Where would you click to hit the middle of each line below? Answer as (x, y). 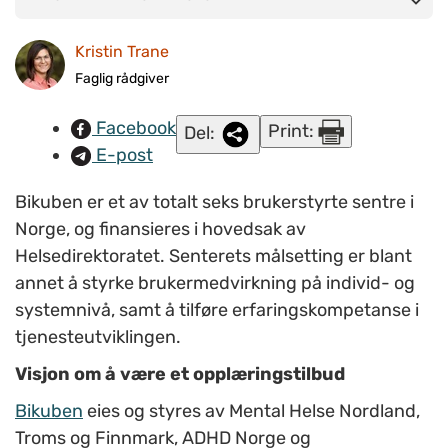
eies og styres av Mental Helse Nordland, (251, 411)
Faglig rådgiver (122, 78)
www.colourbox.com (85, 50)
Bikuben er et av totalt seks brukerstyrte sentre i (214, 202)
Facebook (134, 128)
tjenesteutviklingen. (98, 337)
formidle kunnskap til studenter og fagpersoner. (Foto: (187, 23)
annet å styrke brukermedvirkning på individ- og (215, 283)
